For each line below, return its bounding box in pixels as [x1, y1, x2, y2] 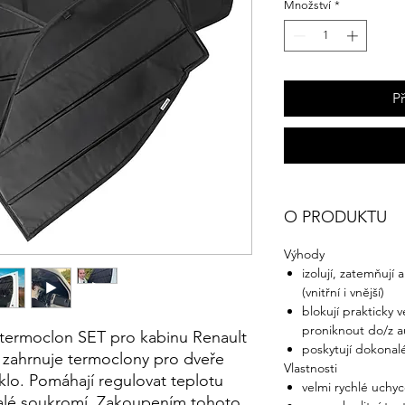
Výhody [284, 246, 328, 262]
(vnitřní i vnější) [302, 284, 384, 300]
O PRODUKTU [284, 207, 387, 227]
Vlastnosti [284, 360, 337, 376]
